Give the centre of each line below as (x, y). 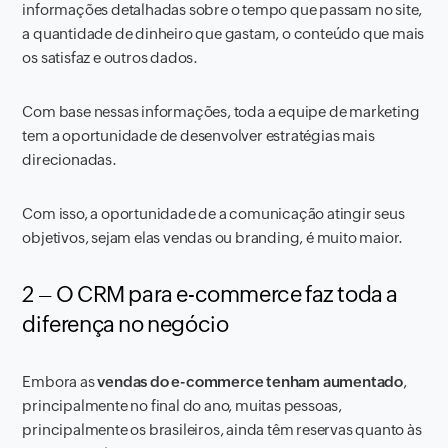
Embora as (60, 381)
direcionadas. (69, 159)
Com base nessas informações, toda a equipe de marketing (221, 111)
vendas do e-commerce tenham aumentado (250, 381)
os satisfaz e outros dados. (110, 57)
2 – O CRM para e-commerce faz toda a (210, 294)
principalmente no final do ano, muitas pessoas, (182, 405)
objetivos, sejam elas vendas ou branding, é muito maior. (213, 237)
